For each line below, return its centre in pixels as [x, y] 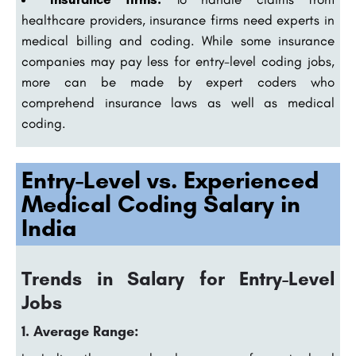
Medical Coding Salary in [161, 204]
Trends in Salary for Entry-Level [178, 279]
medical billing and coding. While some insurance [178, 41]
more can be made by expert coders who [178, 82]
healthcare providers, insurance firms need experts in [178, 20]
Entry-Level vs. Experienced [170, 180]
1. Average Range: [80, 332]
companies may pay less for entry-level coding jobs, [178, 62]
